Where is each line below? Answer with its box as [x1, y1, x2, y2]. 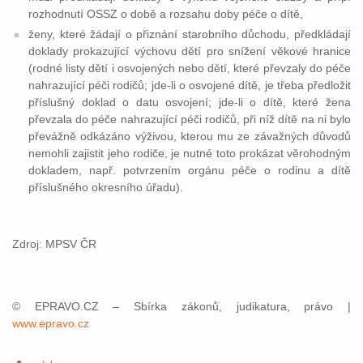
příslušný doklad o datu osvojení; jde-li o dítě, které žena [28, 96, 351, 109]
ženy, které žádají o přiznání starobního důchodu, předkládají [28, 28, 351, 41]
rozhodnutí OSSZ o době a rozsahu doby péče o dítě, [28, 7, 303, 20]
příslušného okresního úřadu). [28, 181, 183, 194]
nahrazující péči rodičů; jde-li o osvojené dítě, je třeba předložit [28, 79, 351, 92]
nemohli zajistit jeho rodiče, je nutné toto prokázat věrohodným [28, 147, 351, 160]
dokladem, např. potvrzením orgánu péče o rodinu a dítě [28, 164, 351, 177]
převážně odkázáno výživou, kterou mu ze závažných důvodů [28, 130, 351, 143]
